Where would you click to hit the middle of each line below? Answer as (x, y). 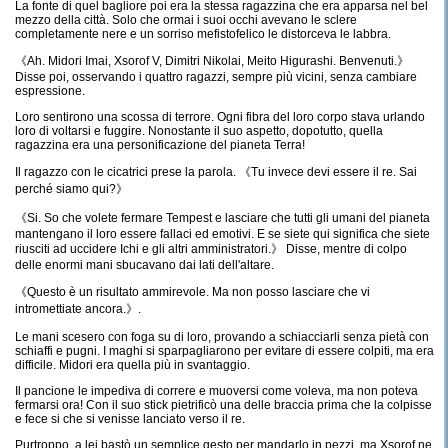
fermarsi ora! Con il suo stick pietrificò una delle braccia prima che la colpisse (223, 405)
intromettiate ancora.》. (78, 309)
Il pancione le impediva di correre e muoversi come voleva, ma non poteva (216, 391)
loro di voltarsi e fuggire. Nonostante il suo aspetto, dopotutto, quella (199, 131)
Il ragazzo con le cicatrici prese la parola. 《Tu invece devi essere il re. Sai (216, 172)
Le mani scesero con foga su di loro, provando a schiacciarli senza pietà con (222, 337)
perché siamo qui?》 (71, 189)
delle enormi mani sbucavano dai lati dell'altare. (144, 265)
